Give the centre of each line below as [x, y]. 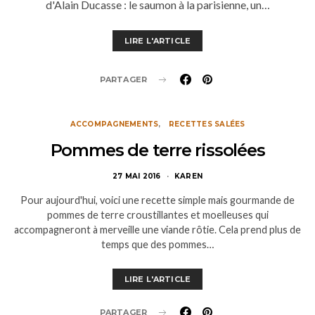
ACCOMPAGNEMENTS [114, 124]
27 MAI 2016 [136, 176]
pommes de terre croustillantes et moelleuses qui [157, 215]
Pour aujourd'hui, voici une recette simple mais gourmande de [157, 200]
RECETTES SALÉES [207, 124]
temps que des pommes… [157, 244]
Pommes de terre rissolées [157, 150]
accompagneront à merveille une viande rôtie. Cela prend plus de [157, 230]
